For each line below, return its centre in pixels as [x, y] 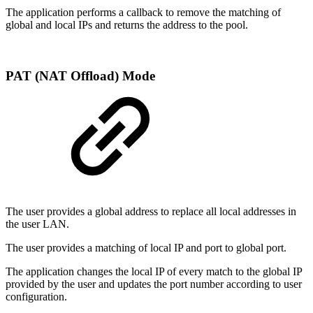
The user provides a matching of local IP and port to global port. [146, 247]
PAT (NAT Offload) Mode [80, 75]
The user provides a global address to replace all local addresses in [151, 211]
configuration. [36, 296]
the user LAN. [37, 224]
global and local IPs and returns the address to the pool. [127, 25]
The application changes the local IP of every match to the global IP [154, 271]
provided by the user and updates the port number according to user [154, 284]
